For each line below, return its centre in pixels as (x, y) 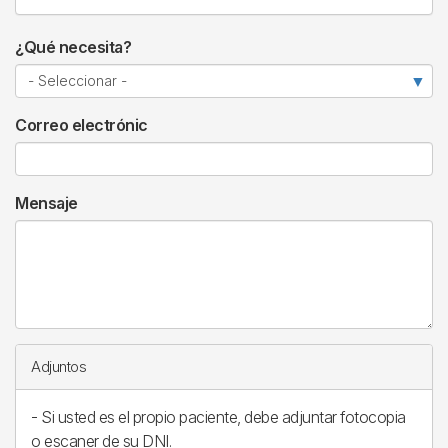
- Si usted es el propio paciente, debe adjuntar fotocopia (218, 417)
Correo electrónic (81, 125)
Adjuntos (58, 367)
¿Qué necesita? (73, 47)
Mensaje (46, 203)
